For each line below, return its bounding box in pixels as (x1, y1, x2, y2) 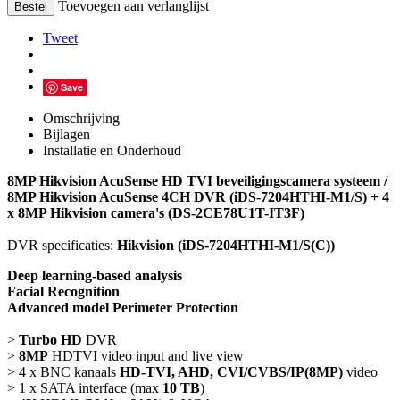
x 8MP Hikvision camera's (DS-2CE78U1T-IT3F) (7, 204, 304, 221)
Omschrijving (43, 110, 120, 126)
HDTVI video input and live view (48, 347, 244, 363)
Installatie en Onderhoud (43, 142, 181, 158)
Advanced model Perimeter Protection (7, 299, 238, 315)
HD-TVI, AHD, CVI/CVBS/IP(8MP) (120, 363, 343, 379)
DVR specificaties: (7, 237, 113, 253)
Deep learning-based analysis (7, 267, 182, 283)
